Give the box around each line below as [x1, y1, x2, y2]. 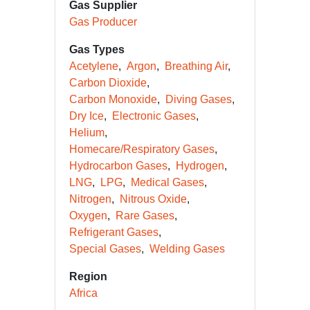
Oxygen [69, 210, 107, 221]
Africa [69, 287, 98, 299]
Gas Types [69, 44, 125, 55]
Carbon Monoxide [69, 93, 157, 105]
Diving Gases [165, 93, 232, 105]
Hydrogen [176, 160, 224, 172]
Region [69, 271, 107, 282]
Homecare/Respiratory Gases [69, 143, 215, 155]
